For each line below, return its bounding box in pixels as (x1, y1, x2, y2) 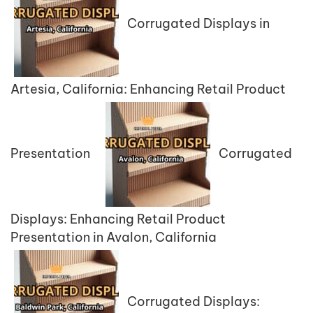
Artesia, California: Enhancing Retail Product (10, 80, 286, 97)
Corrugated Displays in (127, 15, 270, 31)
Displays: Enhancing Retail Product (10, 210, 226, 227)
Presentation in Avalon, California (10, 228, 217, 245)
